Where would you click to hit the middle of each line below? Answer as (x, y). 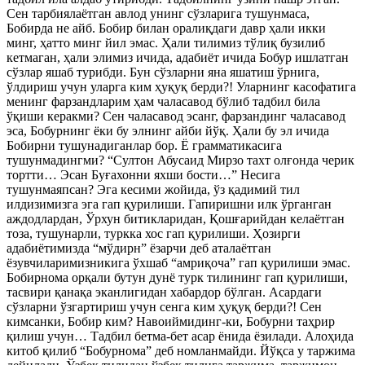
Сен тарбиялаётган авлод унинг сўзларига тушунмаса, (158, 13)
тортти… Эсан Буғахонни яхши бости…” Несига (143, 175)
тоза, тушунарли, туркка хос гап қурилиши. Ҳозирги (154, 233)
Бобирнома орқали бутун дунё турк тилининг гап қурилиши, (177, 277)
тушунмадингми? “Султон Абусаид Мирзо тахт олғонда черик (180, 160)
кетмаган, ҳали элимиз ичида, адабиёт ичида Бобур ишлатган (178, 57)
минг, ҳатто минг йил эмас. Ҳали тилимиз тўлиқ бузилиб (166, 43)
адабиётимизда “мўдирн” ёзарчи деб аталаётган (139, 248)
